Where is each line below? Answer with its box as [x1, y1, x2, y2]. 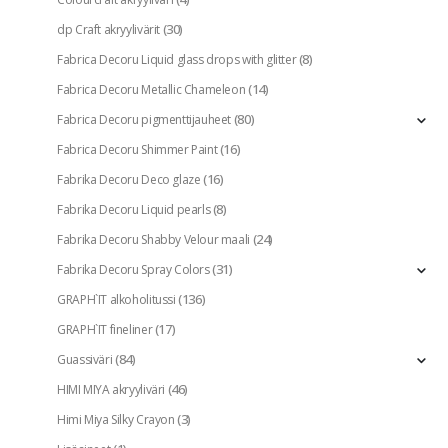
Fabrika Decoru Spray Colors [57, 260, 210, 278]
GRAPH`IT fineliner [57, 320, 153, 338]
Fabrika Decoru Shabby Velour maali [57, 230, 250, 248]
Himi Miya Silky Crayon [57, 410, 175, 428]
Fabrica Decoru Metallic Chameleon [57, 80, 246, 98]
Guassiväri [57, 350, 113, 368]
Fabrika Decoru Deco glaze [57, 170, 201, 188]
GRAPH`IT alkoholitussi [57, 290, 176, 308]
